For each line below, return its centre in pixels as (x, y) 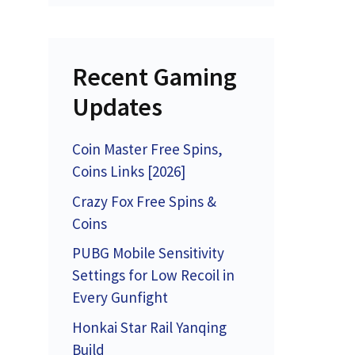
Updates (117, 107)
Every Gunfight (120, 297)
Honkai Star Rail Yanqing (149, 327)
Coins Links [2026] (129, 171)
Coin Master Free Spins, (147, 149)
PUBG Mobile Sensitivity (148, 253)
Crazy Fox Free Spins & (144, 201)
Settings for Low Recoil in (153, 275)
